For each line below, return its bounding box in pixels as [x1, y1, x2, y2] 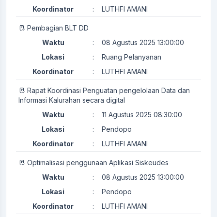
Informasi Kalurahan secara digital [18, 96, 125, 105]
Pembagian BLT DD [27, 24, 89, 32]
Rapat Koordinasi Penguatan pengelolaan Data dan [27, 86, 190, 95]
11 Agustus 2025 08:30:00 [102, 110, 182, 119]
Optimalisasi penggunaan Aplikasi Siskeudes [27, 158, 169, 167]
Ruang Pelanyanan [102, 53, 161, 62]
